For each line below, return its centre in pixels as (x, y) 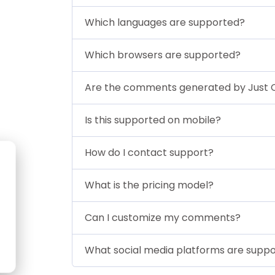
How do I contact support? (149, 152)
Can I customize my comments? (163, 217)
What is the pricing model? (149, 185)
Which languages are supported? (165, 22)
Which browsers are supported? (163, 55)
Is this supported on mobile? (153, 120)
